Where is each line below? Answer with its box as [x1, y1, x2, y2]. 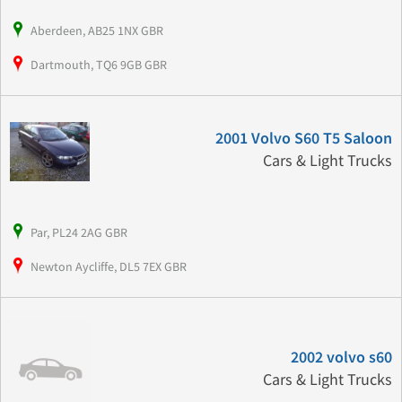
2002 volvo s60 [290, 348, 392, 368]
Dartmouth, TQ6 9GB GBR [31, 57, 167, 74]
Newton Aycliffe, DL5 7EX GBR [31, 258, 187, 275]
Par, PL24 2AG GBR [31, 224, 127, 241]
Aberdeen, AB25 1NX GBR [31, 22, 163, 39]
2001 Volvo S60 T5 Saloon [214, 129, 392, 149]
